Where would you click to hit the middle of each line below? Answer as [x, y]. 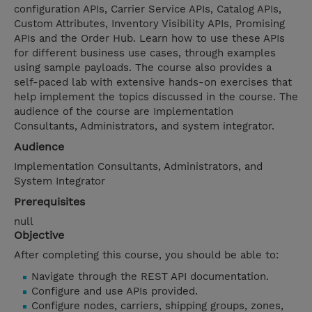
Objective [39, 235]
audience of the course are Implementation [124, 112]
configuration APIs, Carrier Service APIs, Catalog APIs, [148, 9]
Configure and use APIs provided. [115, 291]
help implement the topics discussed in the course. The [156, 97]
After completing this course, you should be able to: [146, 255]
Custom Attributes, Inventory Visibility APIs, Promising [149, 24]
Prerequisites [49, 202]
